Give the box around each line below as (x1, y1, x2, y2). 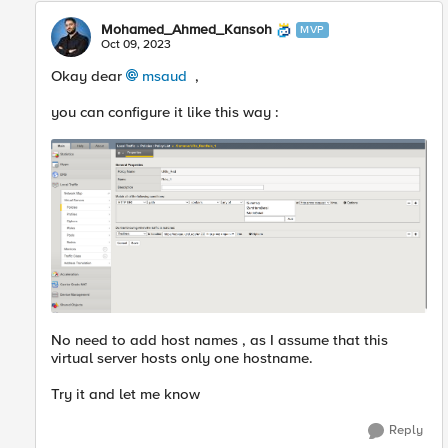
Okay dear (51, 67, 126, 85)
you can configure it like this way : (51, 103, 283, 121)
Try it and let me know (51, 385, 204, 404)
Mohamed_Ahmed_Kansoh (101, 21, 272, 38)
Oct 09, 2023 (101, 37, 171, 52)
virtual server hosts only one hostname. (51, 349, 317, 368)
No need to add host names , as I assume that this (51, 331, 388, 350)
